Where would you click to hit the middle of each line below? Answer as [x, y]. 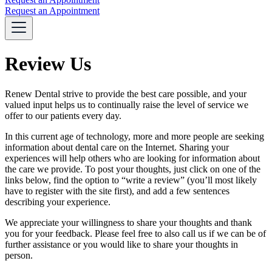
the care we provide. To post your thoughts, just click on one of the [133, 169]
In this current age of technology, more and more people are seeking [134, 136]
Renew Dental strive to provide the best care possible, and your [126, 93]
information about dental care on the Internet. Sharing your [117, 147]
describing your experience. [58, 202]
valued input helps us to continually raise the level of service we [127, 104]
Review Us [48, 64]
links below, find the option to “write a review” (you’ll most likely [131, 180]
